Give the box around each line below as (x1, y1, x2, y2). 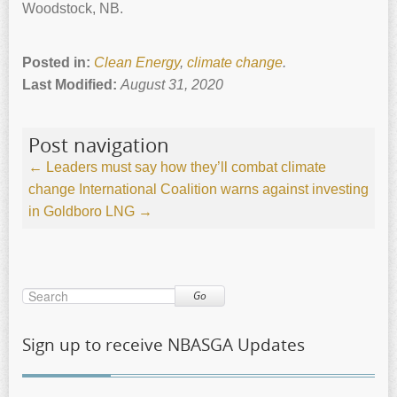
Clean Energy (94, 55, 180, 71)
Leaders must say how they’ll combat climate (43, 160, 326, 175)
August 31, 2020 (121, 77, 223, 93)
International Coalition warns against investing (79, 182, 369, 198)
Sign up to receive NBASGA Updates (22, 333, 305, 357)
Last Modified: (22, 77, 121, 93)
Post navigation (28, 132, 169, 159)
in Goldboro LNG (28, 204, 138, 220)
